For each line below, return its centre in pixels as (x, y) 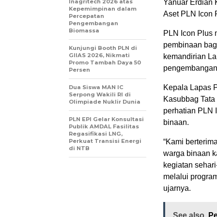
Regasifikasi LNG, (96, 134)
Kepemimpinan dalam (103, 9)
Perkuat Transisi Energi (105, 141)
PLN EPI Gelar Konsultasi (106, 119)
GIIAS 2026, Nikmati (99, 55)
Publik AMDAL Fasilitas (104, 127)
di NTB (79, 148)
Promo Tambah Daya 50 (105, 63)
